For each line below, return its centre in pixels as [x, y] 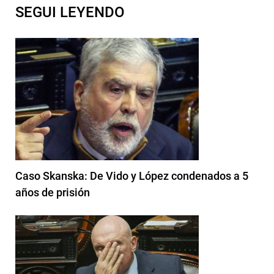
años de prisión [53, 192]
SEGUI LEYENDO [70, 12]
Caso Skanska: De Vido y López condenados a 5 [132, 176]
